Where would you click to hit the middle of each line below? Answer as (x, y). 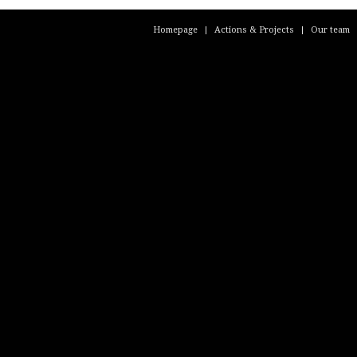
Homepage (175, 29)
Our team (330, 29)
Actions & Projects (254, 29)
